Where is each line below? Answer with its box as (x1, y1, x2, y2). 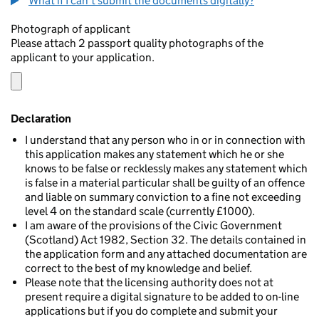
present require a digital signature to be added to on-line (25, 290, 299, 303)
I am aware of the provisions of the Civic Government (25, 219, 282, 232)
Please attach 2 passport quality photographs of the (11, 36, 263, 50)
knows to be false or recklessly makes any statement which (25, 162, 308, 175)
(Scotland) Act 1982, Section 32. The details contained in (25, 233, 306, 246)
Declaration (11, 112, 71, 125)
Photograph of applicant (11, 22, 132, 36)
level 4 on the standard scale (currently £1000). (25, 204, 255, 218)
